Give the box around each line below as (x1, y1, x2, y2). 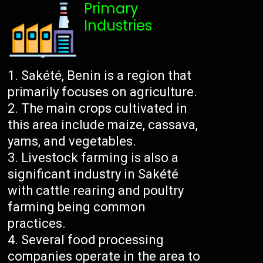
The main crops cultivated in (21, 101, 188, 116)
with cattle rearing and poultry (8, 183, 184, 198)
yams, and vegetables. (8, 134, 137, 149)
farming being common (8, 200, 146, 215)
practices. (8, 216, 66, 231)
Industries (84, 16, 153, 36)
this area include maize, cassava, (8, 117, 198, 133)
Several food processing (21, 232, 164, 248)
